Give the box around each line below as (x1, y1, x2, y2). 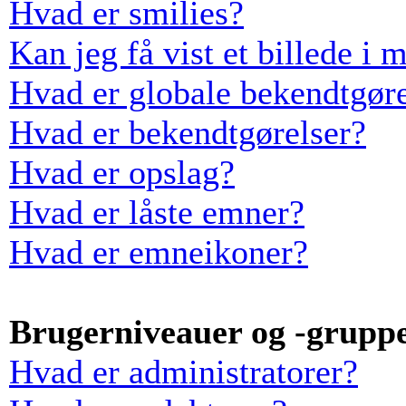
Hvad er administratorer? (9, 353, 358, 391)
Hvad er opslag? (9, 153, 235, 191)
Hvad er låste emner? (9, 193, 304, 231)
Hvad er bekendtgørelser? (9, 113, 366, 151)
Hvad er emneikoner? (9, 233, 308, 271)
